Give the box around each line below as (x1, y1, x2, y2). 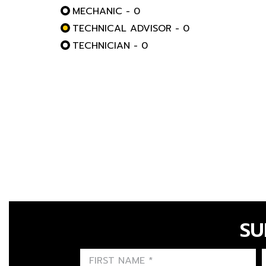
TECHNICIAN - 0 (72, 39, 148, 53)
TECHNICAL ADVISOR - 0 (72, 21, 189, 36)
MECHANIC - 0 (72, 4, 140, 18)
